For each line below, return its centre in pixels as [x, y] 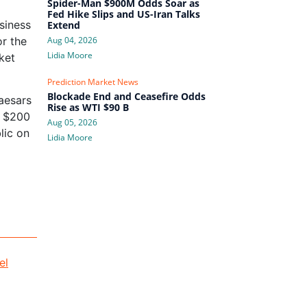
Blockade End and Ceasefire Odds [126, 96]
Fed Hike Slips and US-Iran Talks [123, 14]
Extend [63, 25]
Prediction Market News [93, 82]
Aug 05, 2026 [72, 122]
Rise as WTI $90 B [88, 107]
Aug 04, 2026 [72, 40]
